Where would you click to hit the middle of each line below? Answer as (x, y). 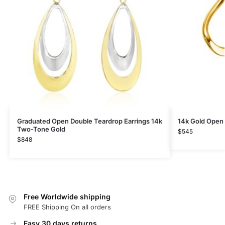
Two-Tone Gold (41, 129)
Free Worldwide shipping (67, 197)
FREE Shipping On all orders (67, 207)
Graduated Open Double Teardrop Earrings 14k (89, 121)
